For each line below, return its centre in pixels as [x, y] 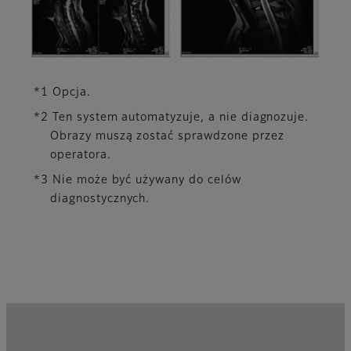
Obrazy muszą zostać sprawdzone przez [167, 136]
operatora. [81, 155]
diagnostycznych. [100, 199]
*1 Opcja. [62, 92]
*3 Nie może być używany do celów [138, 180]
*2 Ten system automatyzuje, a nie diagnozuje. [172, 117]
